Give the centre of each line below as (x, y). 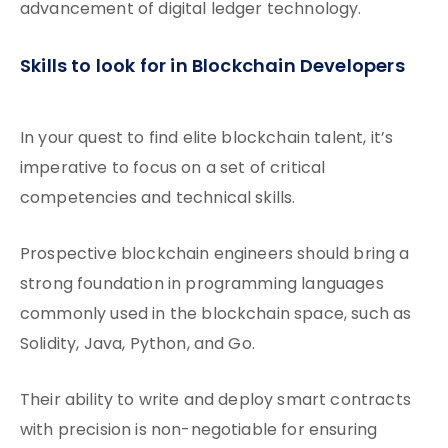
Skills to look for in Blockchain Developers (212, 67)
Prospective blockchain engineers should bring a (215, 255)
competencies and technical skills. (158, 199)
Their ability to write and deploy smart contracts (215, 401)
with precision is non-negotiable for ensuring (199, 431)
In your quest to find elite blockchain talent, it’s (207, 139)
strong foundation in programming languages (202, 285)
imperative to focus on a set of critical (173, 169)
